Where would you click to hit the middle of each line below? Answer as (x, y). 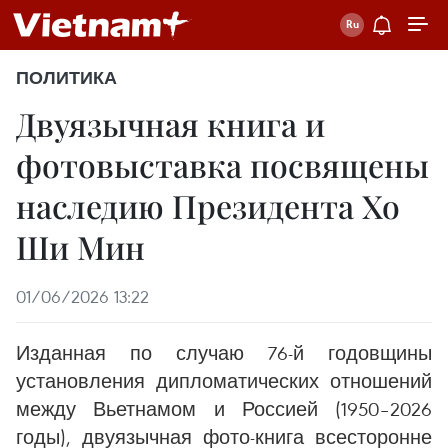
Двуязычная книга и (170, 123)
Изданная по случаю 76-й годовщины (224, 352)
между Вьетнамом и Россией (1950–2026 (224, 408)
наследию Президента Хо (208, 205)
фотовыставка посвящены (222, 164)
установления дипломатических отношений (224, 380)
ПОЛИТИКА (66, 78)
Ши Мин (80, 246)
